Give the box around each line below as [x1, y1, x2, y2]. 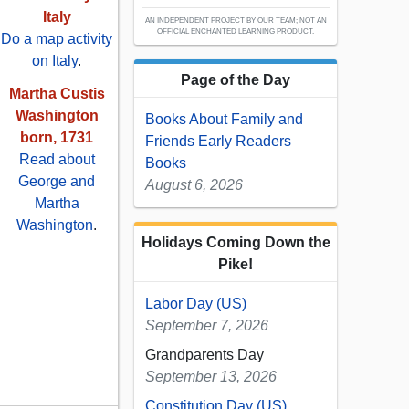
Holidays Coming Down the [141, 235, 330, 251]
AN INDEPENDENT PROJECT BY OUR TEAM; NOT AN [144, 16, 327, 26]
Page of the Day [181, 72, 290, 89]
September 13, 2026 [145, 369, 277, 385]
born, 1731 [20, 130, 93, 146]
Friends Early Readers [145, 133, 291, 150]
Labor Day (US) [145, 296, 246, 312]
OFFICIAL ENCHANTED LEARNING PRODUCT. [157, 27, 314, 37]
